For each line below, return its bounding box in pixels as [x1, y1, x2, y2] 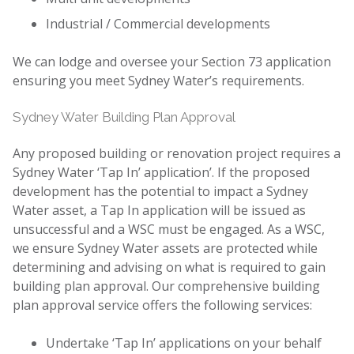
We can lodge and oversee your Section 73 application [13, 52, 331, 70]
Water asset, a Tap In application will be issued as [13, 201, 306, 219]
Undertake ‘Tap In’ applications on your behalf [45, 333, 322, 352]
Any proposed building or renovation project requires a [13, 144, 341, 162]
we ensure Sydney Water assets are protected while [13, 239, 318, 257]
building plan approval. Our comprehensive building [13, 277, 320, 295]
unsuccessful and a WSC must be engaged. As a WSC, [13, 220, 325, 238]
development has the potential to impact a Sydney [13, 182, 308, 200]
